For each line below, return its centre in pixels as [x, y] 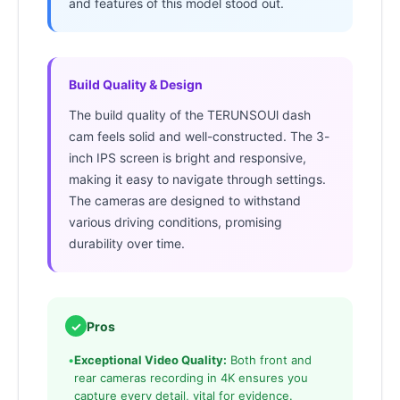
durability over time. [127, 244]
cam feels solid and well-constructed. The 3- [199, 137]
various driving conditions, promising [175, 222]
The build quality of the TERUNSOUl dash [190, 115]
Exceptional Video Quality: [150, 360]
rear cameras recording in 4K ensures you [191, 378]
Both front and [269, 360]
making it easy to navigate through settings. [197, 179]
